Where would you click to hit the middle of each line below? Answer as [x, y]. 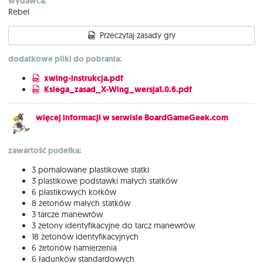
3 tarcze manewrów [67, 214]
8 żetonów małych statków [81, 203]
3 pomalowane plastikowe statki [90, 169]
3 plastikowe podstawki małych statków [104, 181]
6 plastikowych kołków [74, 192]
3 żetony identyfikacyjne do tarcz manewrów [113, 225]
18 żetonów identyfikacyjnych [85, 236]
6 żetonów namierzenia [74, 247]
